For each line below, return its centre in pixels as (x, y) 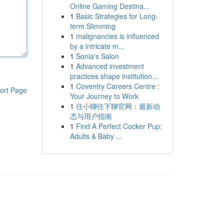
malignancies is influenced (117, 36)
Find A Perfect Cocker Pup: (119, 126)
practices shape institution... (114, 76)
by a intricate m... (97, 46)
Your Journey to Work (104, 96)
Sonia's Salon (97, 56)
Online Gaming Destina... (109, 6)
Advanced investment (110, 66)
